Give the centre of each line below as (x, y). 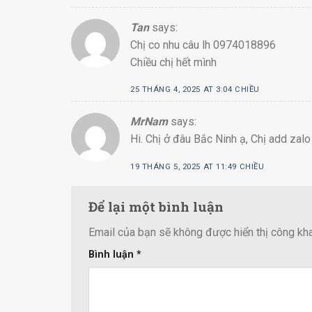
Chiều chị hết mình (173, 62)
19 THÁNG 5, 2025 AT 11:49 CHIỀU (197, 166)
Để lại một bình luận (158, 206)
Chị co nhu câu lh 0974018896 (203, 45)
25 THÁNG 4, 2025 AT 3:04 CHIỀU (195, 90)
